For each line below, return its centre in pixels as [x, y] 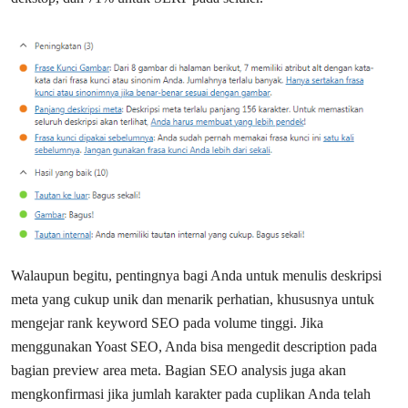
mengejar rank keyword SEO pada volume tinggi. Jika [167, 322]
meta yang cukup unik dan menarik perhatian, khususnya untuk [193, 299]
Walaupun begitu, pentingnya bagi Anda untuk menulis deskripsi [196, 275]
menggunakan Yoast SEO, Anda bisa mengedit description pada [194, 346]
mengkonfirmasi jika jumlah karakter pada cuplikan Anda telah [191, 393]
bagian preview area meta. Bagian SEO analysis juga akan [178, 370]
